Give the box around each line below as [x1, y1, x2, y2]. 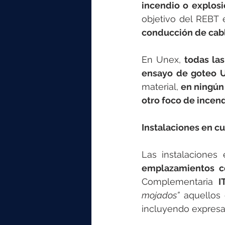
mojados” [142, 190, 179, 201]
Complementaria [142, 176, 219, 187]
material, [142, 81, 181, 92]
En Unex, [142, 54, 185, 65]
